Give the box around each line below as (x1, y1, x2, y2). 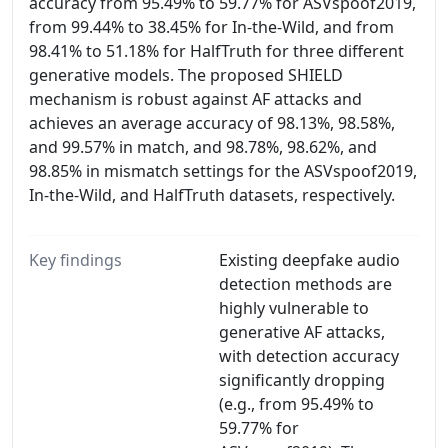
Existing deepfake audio (219, 249, 400, 271)
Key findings (29, 249, 122, 271)
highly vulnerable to (219, 297, 369, 319)
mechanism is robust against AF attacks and (29, 88, 362, 110)
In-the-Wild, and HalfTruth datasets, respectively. (29, 184, 395, 206)
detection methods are (219, 273, 392, 295)
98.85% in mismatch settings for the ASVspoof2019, (29, 160, 417, 182)
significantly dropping (219, 369, 385, 391)
